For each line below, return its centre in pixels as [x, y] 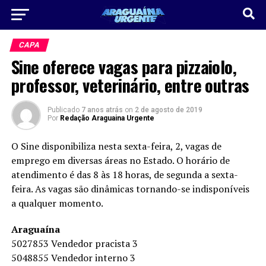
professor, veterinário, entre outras [130, 85]
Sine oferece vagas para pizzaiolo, [124, 66]
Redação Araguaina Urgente [107, 118]
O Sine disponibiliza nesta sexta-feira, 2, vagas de [116, 146]
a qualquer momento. [57, 203]
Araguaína [35, 229]
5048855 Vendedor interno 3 [73, 258]
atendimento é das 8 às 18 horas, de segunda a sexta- [124, 175]
